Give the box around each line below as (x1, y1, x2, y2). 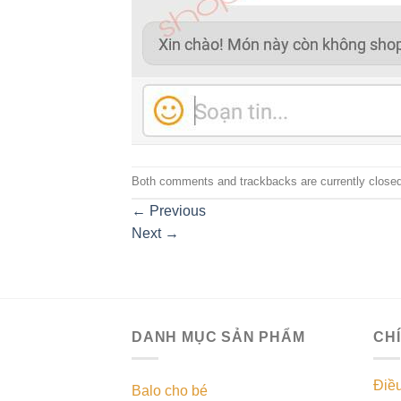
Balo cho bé (132, 383, 208, 399)
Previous (146, 202, 206, 218)
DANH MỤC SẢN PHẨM (132, 328, 305, 345)
